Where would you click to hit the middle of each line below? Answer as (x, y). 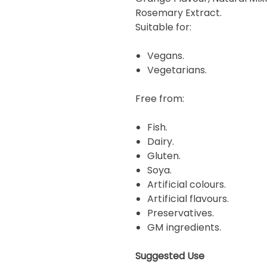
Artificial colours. (187, 184)
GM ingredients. (184, 227)
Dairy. (161, 142)
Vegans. (166, 56)
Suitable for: (163, 27)
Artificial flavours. (188, 199)
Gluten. (164, 156)
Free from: (160, 99)
